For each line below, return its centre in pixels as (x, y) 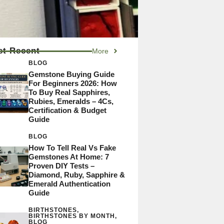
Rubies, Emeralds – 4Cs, (71, 101)
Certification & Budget (67, 110)
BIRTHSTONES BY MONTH (71, 216)
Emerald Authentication (69, 183)
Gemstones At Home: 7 (68, 156)
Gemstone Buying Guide (71, 74)
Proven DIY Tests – (61, 165)
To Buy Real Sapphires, (69, 92)
